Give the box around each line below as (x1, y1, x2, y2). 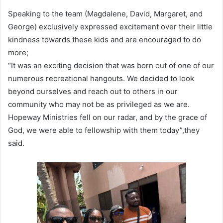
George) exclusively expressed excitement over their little (8, 21, 213, 31)
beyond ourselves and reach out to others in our (8, 86, 178, 96)
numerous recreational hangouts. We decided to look (8, 73, 194, 83)
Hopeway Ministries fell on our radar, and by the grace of (8, 112, 207, 122)
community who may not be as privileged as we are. (8, 99, 190, 109)
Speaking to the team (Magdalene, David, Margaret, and (8, 8, 203, 18)
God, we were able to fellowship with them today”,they (8, 125, 200, 135)
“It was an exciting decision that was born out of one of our (8, 60, 214, 70)
